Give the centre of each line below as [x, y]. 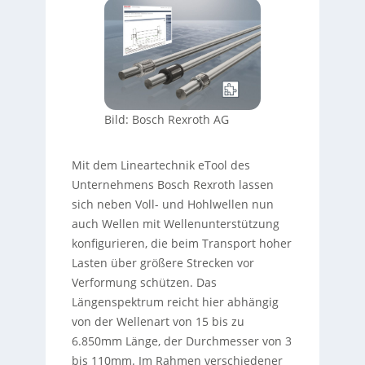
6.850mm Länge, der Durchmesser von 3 [181, 341]
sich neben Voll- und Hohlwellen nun [172, 204]
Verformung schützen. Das [144, 283]
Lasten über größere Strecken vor [163, 263]
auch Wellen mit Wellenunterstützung [175, 224]
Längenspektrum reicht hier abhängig [175, 302]
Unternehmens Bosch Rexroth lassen [172, 185]
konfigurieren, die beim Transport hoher [181, 244]
